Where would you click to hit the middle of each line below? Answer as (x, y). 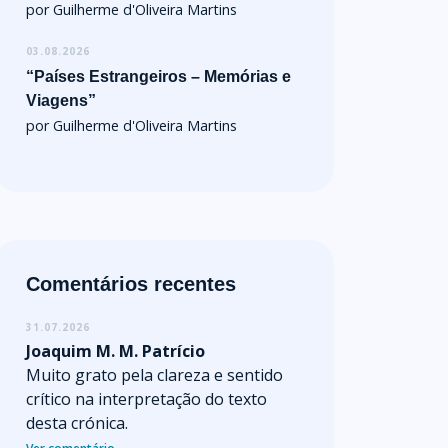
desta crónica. (77, 423)
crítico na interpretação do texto (146, 399)
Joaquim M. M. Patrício (115, 351)
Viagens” (61, 100)
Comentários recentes (131, 284)
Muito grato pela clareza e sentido (154, 375)
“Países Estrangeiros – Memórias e (158, 76)
